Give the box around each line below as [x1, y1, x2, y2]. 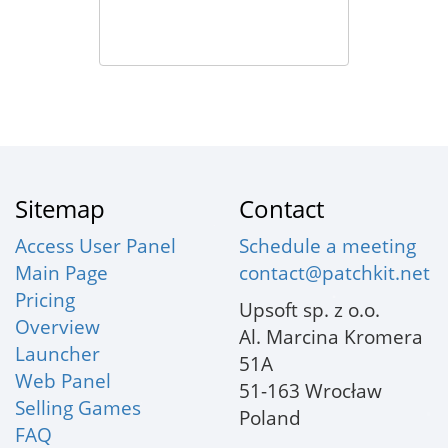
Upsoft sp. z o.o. [239, 296, 380, 323]
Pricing [15, 286, 75, 313]
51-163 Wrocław [239, 377, 382, 404]
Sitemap [15, 192, 105, 225]
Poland [239, 404, 301, 431]
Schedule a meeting [239, 232, 416, 259]
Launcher [15, 340, 100, 367]
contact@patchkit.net [239, 259, 430, 286]
